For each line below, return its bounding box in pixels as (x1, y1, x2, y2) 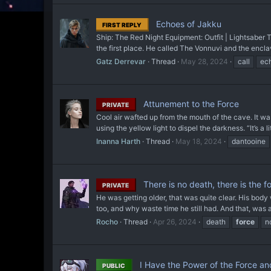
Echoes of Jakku (154, 18, 221, 29)
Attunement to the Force (141, 99, 239, 109)
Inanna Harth (96, 137, 140, 146)
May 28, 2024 (181, 56, 228, 66)
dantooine (232, 137, 266, 146)
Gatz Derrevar (96, 56, 146, 66)
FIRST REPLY (102, 21, 142, 28)
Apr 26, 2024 (153, 217, 197, 227)
